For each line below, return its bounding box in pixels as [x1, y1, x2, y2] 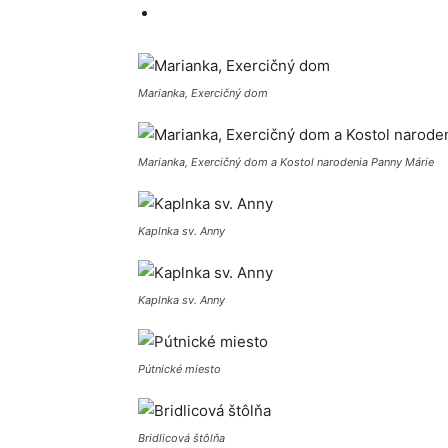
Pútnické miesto [138, 362, 221, 377]
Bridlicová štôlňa [138, 431, 225, 446]
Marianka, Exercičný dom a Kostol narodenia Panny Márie [138, 155, 434, 170]
